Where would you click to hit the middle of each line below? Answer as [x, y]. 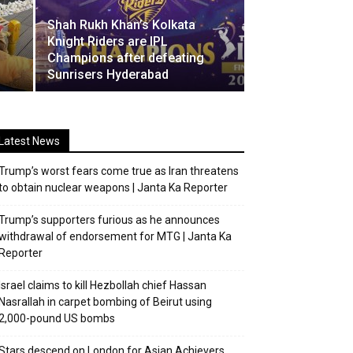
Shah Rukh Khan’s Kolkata [121, 25]
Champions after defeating [126, 58]
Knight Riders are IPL [108, 41]
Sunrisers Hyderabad [108, 74]
